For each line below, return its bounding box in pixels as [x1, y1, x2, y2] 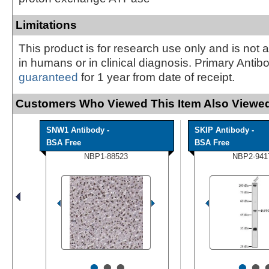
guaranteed [19, 70, 78, 83]
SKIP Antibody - [195, 125, 254, 134]
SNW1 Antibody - [46, 125, 109, 134]
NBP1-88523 [84, 151, 128, 161]
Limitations [16, 18, 77, 31]
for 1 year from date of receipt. [78, 70, 235, 83]
